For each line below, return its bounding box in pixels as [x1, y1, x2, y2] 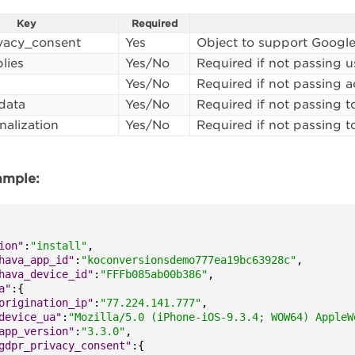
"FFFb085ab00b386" [100, 268, 208, 281]
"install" [30, 239, 88, 252]
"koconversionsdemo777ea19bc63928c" [81, 254, 297, 266]
